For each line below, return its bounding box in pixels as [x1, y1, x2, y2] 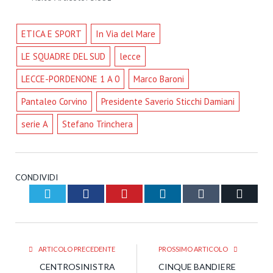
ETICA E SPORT [21, 27, 82, 40]
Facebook [89, 186, 136, 200]
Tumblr [204, 186, 241, 200]
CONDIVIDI [15, 172, 58, 182]
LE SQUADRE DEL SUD [21, 50, 105, 62]
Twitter [51, 186, 87, 200]
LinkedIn [166, 186, 211, 200]
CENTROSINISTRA [40, 261, 115, 272]
